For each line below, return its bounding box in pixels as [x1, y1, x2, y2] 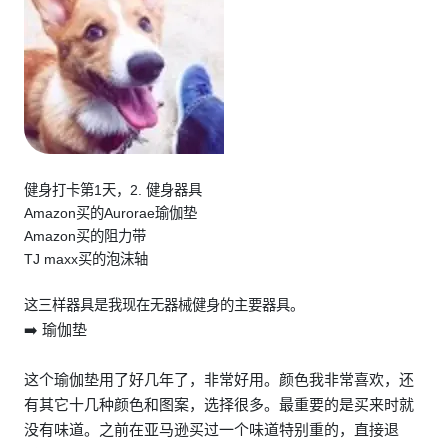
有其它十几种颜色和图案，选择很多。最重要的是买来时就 [24, 396, 414, 413]
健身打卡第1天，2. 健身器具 [24, 182, 202, 198]
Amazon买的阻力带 [24, 228, 146, 244]
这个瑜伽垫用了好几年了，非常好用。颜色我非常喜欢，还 [24, 371, 414, 388]
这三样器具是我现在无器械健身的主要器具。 [24, 297, 304, 313]
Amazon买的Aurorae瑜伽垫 [24, 205, 197, 221]
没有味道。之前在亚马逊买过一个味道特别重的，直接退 [24, 421, 399, 438]
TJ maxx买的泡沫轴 [24, 251, 148, 267]
